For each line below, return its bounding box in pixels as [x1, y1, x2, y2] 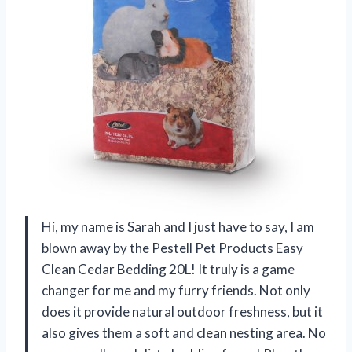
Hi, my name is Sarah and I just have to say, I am [42, 218, 314, 236]
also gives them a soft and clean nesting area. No [42, 324, 326, 342]
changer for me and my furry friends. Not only [42, 282, 310, 299]
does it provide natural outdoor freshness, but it [42, 303, 323, 321]
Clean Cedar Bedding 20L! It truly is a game [42, 261, 295, 278]
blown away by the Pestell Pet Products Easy [42, 240, 303, 257]
